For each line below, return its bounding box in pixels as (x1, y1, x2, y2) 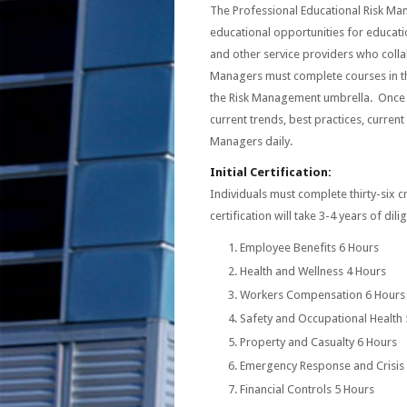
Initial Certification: (210, 165, 332, 179)
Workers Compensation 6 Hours (240, 288, 405, 302)
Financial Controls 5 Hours (240, 382, 374, 396)
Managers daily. (210, 134, 293, 148)
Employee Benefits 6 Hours (240, 241, 379, 254)
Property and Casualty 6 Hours (240, 335, 397, 349)
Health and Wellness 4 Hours (240, 264, 386, 278)
